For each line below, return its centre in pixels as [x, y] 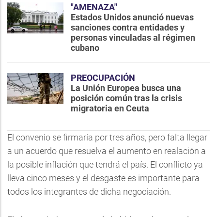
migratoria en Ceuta [110, 108]
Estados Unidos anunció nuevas [132, 17]
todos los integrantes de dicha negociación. [89, 192]
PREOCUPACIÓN [103, 78]
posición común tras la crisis [126, 98]
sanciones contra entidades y [128, 27]
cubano [85, 48]
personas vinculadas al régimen [133, 38]
